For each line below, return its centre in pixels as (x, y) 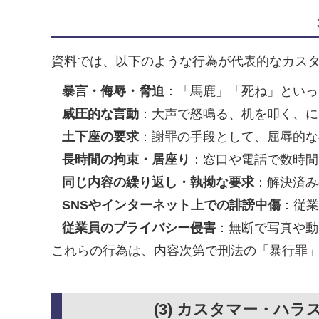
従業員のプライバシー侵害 (139, 228)
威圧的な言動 (100, 114)
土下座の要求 (100, 137)
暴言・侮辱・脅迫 (113, 91)
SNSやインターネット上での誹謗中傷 (171, 205)
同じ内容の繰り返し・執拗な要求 (158, 183)
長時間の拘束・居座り (126, 160)
